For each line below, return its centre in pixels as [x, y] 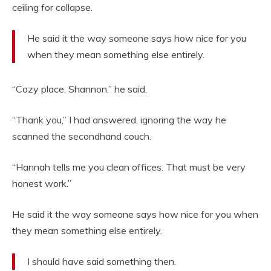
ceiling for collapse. [52, 8]
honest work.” [42, 184]
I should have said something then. [102, 262]
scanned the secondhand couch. [82, 136]
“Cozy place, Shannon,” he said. [80, 89]
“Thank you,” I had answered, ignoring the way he [119, 120]
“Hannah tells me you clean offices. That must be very [129, 167]
